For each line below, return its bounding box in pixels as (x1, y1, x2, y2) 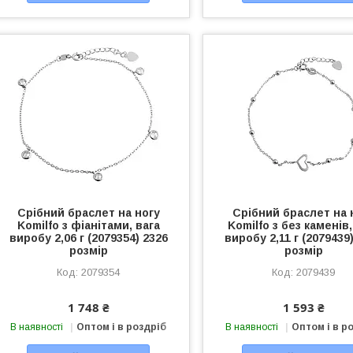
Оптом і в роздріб (76, 321, 167, 333)
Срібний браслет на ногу (17, 206, 160, 219)
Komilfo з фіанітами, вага (17, 218, 160, 232)
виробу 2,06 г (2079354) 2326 (9, 231, 168, 244)
